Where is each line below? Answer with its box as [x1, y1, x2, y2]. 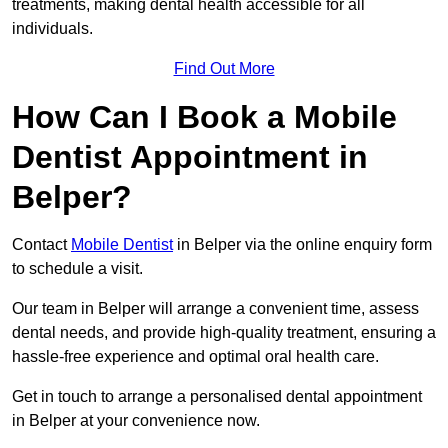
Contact [12, 236, 71, 254]
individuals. [12, 20, 93, 38]
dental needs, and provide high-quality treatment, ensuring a [12, 324, 436, 342]
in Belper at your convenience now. [12, 412, 260, 430]
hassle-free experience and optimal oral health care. [12, 348, 379, 366]
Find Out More [173, 60, 275, 78]
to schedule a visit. [12, 260, 147, 278]
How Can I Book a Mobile [12, 99, 397, 136]
